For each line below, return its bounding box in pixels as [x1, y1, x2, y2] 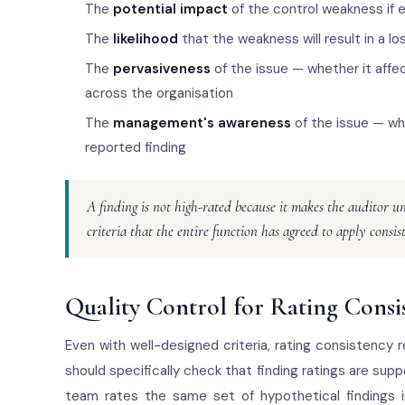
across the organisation [85, 84, 233, 102]
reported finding [85, 138, 186, 156]
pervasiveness [113, 60, 211, 78]
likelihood [113, 30, 178, 48]
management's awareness [113, 114, 291, 132]
